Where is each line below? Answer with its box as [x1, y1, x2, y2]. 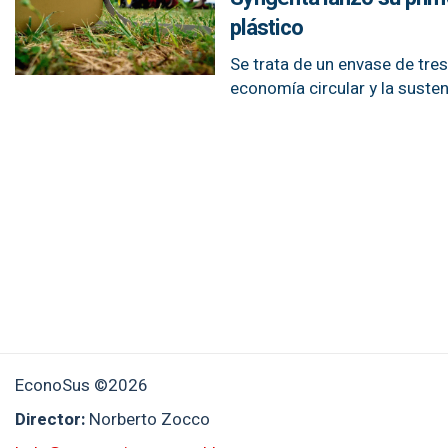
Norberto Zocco [89, 407, 210, 432]
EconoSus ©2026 [15, 373, 148, 398]
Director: [15, 407, 89, 432]
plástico [230, 12, 303, 44]
